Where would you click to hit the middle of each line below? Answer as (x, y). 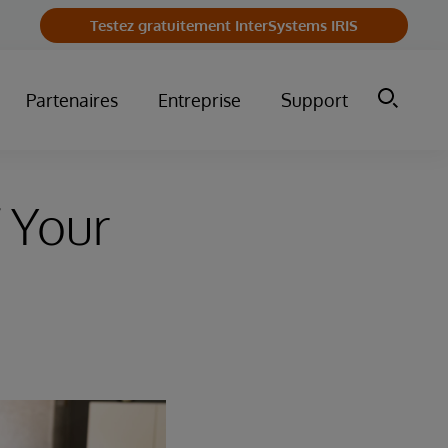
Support (314, 100)
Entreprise (199, 100)
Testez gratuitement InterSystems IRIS (224, 25)
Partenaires (72, 100)
